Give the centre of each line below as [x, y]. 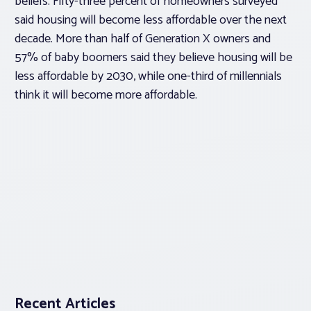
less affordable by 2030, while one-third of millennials [148, 77]
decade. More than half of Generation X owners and [143, 39]
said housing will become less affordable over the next [151, 20]
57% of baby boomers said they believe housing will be [153, 58]
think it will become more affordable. [106, 95]
